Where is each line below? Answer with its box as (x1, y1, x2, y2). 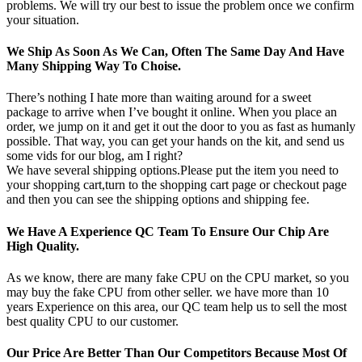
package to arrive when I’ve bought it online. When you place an (6, 105, 337, 120)
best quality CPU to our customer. (6, 314, 179, 328)
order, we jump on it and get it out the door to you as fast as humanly (6, 120, 356, 134)
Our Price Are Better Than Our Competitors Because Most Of (6, 346, 347, 360)
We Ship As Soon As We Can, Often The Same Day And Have (6, 44, 344, 59)
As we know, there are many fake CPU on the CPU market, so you (6, 270, 349, 284)
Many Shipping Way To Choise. (6, 59, 181, 74)
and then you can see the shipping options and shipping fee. (6, 192, 309, 207)
